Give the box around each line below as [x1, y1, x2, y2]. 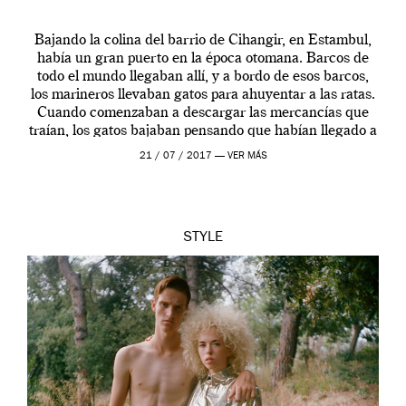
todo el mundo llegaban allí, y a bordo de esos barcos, [37, 70, 369, 85]
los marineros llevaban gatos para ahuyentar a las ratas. [31, 88, 375, 103]
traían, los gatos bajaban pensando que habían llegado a [29, 124, 377, 140]
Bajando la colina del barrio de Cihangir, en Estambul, [34, 34, 372, 49]
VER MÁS [227, 151, 267, 162]
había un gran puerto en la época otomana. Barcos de [37, 52, 369, 67]
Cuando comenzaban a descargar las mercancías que [37, 106, 369, 121]
